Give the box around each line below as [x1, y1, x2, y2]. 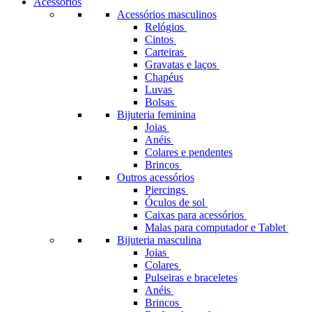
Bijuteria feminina [117, 109, 196, 121]
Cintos [145, 33, 176, 46]
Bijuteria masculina [117, 234, 201, 247]
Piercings [145, 184, 188, 196]
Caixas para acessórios [145, 209, 247, 221]
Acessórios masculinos [117, 8, 217, 21]
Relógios [145, 21, 187, 33]
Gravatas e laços [145, 58, 219, 71]
